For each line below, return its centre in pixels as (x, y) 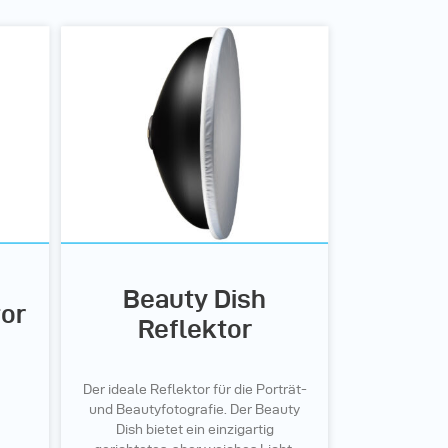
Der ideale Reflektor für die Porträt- (194, 390)
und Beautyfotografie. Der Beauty (194, 410)
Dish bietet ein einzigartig (194, 430)
